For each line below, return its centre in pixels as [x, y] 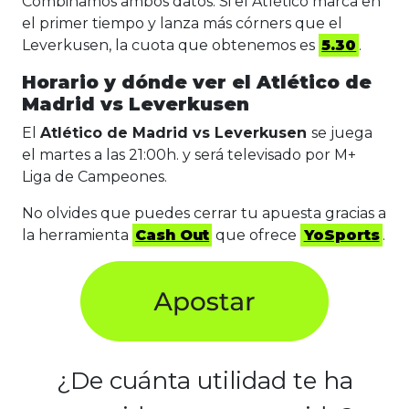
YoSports [341, 236]
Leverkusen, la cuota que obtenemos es [170, 46]
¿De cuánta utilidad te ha [204, 381]
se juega [342, 133]
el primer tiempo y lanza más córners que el [182, 24]
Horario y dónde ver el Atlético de [197, 83]
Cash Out [173, 236]
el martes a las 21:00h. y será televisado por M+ [189, 155]
